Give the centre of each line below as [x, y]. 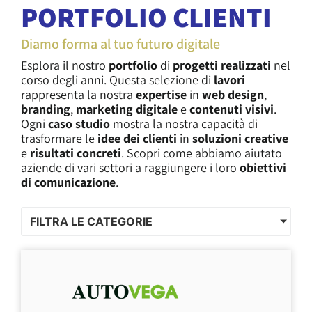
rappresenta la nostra [78, 95]
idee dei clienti [137, 139]
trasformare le [59, 139]
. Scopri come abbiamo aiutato [202, 153]
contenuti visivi [232, 109]
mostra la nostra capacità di [184, 124]
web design [233, 95]
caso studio [79, 124]
